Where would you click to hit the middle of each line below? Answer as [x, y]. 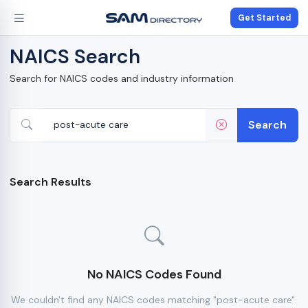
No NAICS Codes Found [154, 274]
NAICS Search [75, 57]
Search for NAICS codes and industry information [122, 78]
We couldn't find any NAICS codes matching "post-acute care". [154, 300]
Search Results [51, 182]
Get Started [264, 18]
